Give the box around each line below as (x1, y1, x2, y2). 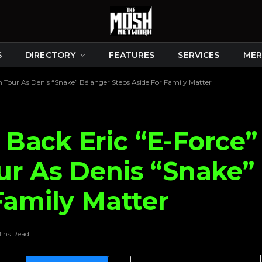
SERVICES (178, 49, 220, 60)
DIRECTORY (25, 49, 76, 60)
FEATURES (109, 49, 155, 60)
